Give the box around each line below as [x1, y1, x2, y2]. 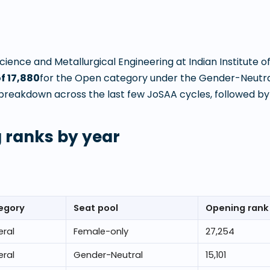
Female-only [74, 225, 128, 237]
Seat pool [74, 202, 118, 214]
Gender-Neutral [74, 249, 143, 261]
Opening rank [206, 202, 269, 214]
